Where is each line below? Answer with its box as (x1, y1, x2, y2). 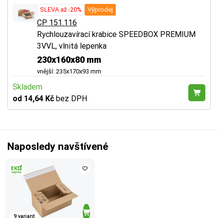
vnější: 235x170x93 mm (37, 67, 101, 75)
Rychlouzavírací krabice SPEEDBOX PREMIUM (37, 29, 196, 39)
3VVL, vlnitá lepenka (37, 41, 107, 51)
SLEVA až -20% (40, 5, 82, 13)
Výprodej (88, 5, 113, 13)
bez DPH (56, 93, 87, 103)
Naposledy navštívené (7, 140, 108, 152)
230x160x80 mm (37, 54, 101, 65)
